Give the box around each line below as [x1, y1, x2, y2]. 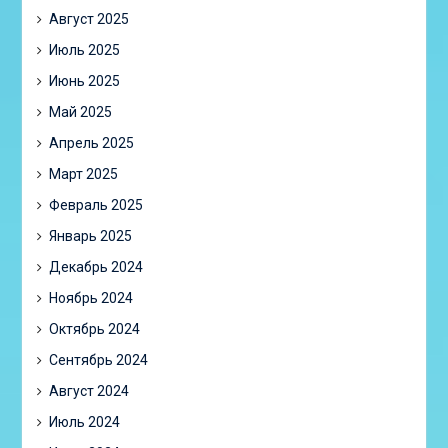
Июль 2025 [48, 42, 120, 58]
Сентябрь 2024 [48, 352, 148, 368]
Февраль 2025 [48, 197, 143, 213]
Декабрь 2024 [48, 259, 143, 275]
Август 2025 [48, 11, 129, 27]
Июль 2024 [48, 414, 120, 430]
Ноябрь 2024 [48, 290, 133, 306]
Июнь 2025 [48, 73, 120, 89]
